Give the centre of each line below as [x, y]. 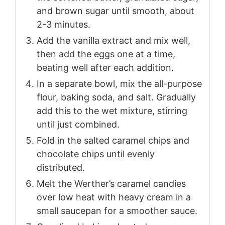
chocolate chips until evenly [96, 154]
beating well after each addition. [105, 67]
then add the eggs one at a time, [106, 54]
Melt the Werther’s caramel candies [111, 183]
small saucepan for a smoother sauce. [117, 210]
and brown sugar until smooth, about [116, 11]
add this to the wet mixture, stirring [112, 110]
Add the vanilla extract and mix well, [114, 40]
